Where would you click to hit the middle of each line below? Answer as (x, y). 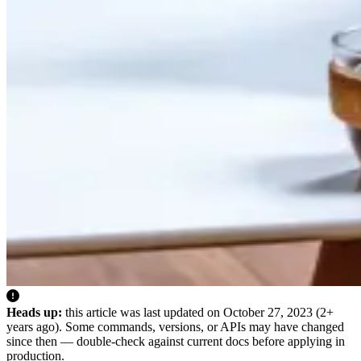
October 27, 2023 (268, 313)
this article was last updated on (143, 313)
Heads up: (34, 313)
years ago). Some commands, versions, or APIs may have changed (175, 327)
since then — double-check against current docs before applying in (176, 342)
